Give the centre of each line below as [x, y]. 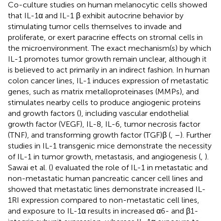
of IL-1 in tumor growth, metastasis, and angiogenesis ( [104, 156]
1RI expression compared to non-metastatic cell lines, [104, 200]
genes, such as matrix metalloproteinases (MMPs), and [103, 91]
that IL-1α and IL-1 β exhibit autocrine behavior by [96, 15]
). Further [196, 135]
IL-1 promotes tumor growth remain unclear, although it [107, 59]
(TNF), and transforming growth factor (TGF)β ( [89, 135]
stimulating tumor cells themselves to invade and [95, 26]
